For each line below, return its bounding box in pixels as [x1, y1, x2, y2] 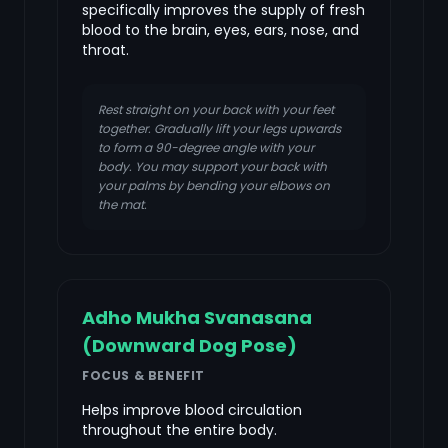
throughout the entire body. [82, 420, 277, 440]
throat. [82, 40, 129, 60]
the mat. [98, 196, 147, 213]
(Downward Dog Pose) [82, 333, 297, 358]
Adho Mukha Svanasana [82, 305, 312, 330]
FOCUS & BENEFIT [82, 367, 205, 384]
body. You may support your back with [98, 158, 327, 175]
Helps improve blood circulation [82, 400, 302, 420]
